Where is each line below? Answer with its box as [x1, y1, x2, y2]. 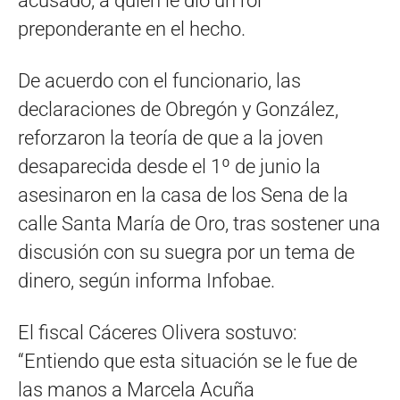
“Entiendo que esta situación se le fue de [18, 349, 357, 372]
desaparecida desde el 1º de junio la [18, 154, 321, 178]
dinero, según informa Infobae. [18, 269, 275, 292]
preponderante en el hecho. [18, 17, 246, 40]
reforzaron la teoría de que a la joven [18, 126, 323, 149]
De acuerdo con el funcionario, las [18, 69, 301, 92]
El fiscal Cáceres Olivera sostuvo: [18, 321, 297, 344]
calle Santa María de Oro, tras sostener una [18, 212, 380, 235]
